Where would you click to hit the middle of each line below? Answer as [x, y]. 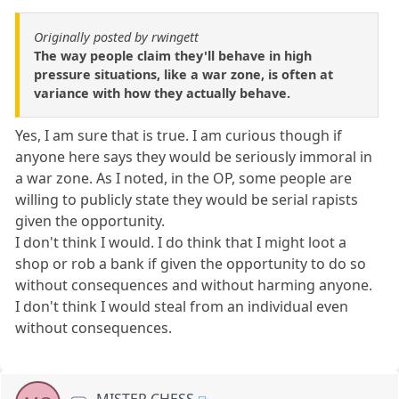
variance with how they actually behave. [162, 94]
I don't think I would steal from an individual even [182, 307]
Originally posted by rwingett [116, 37]
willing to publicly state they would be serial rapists [187, 200]
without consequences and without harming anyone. [194, 285]
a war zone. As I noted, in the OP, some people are [184, 179]
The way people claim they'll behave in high [173, 56]
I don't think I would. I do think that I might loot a [181, 243]
